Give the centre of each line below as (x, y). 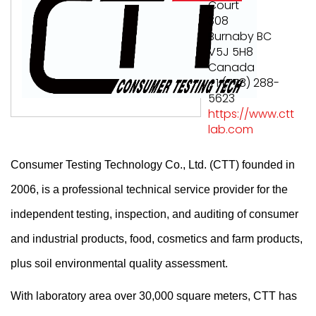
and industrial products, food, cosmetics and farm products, (157, 239)
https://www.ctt (251, 114)
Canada (231, 67)
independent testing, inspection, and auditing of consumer (154, 214)
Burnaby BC (240, 36)
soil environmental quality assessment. (130, 263)
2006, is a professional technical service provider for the (149, 189)
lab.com (231, 129)
